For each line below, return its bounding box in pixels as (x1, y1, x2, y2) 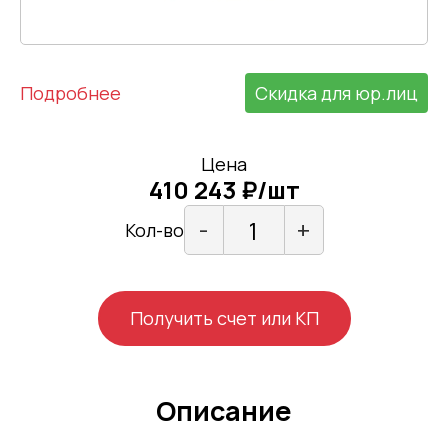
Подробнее (20, 81, 121, 106)
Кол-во (124, 218, 184, 243)
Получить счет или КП (129, 306, 319, 331)
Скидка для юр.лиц (255, 81, 418, 106)
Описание (156, 392, 292, 430)
